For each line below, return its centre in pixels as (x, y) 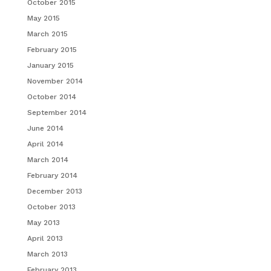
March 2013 (47, 254)
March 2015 (47, 34)
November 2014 (55, 81)
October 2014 (51, 97)
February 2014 (52, 175)
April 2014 (45, 144)
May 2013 (43, 223)
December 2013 (54, 191)
